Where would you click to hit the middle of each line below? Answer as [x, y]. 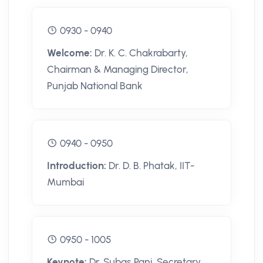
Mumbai [65, 182]
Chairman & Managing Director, [118, 70]
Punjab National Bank [95, 86]
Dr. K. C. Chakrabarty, [141, 53]
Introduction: [78, 166]
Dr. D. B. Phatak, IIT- [151, 166]
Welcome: [71, 53]
